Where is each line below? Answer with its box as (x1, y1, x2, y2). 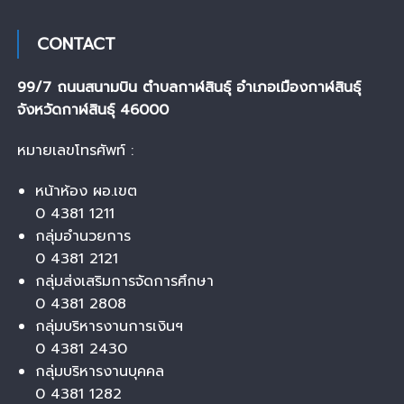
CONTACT (36, 31, 115, 57)
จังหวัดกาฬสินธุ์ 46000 (16, 98, 169, 121)
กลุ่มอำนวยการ (34, 225, 131, 247)
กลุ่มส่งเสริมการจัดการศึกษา (34, 270, 214, 292)
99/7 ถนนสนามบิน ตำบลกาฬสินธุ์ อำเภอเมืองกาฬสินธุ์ (16, 76, 361, 98)
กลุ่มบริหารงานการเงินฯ (34, 315, 183, 337)
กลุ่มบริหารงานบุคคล (34, 360, 164, 382)
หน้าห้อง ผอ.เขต (34, 179, 137, 202)
